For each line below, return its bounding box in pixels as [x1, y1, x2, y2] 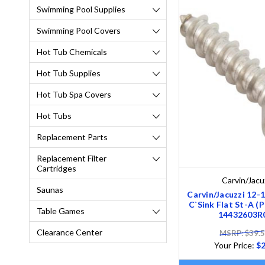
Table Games [37, 206, 85, 216]
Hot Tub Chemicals [37, 47, 107, 57]
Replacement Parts [37, 132, 108, 142]
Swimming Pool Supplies [37, 4, 125, 14]
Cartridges [37, 163, 76, 173]
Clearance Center [37, 227, 102, 237]
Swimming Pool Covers [37, 25, 121, 35]
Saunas [37, 185, 63, 195]
